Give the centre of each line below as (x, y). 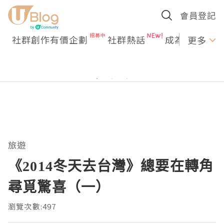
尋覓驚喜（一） (59, 186)
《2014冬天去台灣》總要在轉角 (111, 165)
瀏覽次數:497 (32, 206)
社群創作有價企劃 (50, 39)
